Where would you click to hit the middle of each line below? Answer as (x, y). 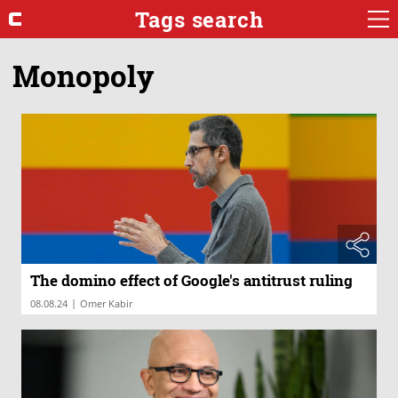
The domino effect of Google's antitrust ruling (191, 281)
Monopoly (84, 75)
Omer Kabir (106, 304)
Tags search (199, 19)
